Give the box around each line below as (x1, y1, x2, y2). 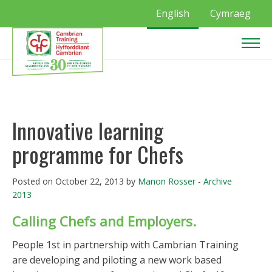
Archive (203, 175, 232, 187)
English (155, 7, 189, 20)
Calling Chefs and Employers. (12, 212, 196, 230)
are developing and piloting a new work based (12, 253, 222, 267)
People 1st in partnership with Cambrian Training (12, 238, 239, 251)
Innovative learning (12, 114, 163, 146)
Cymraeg (209, 7, 251, 20)
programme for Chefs (12, 138, 183, 170)
